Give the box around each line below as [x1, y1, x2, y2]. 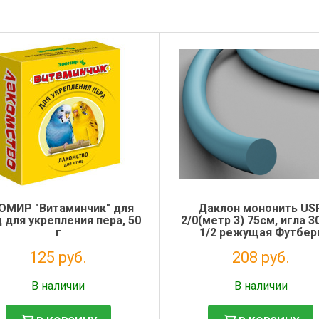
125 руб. [29, 248, 88, 266]
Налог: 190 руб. [230, 268, 292, 279]
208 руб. [231, 248, 290, 266]
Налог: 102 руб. [27, 268, 89, 279]
